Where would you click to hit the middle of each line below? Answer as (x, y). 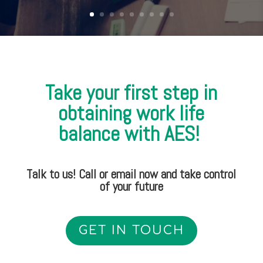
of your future (131, 186)
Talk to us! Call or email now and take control (131, 174)
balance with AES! (131, 134)
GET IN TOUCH (131, 230)
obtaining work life (131, 113)
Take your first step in (131, 92)
